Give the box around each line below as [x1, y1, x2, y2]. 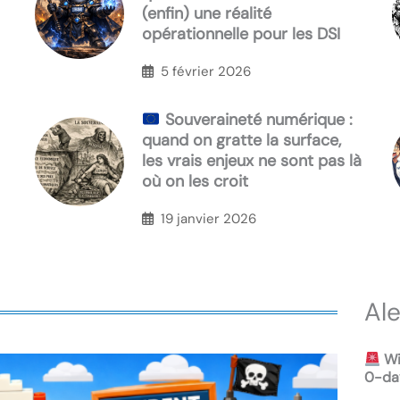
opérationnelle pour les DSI [142, 23, 340, 46]
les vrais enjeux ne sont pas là [142, 150, 362, 172]
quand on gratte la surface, [142, 129, 341, 152]
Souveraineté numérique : [160, 109, 353, 131]
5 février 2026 [161, 62, 251, 80]
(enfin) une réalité [142, 3, 271, 25]
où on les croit [142, 171, 248, 193]
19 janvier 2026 [161, 209, 256, 228]
